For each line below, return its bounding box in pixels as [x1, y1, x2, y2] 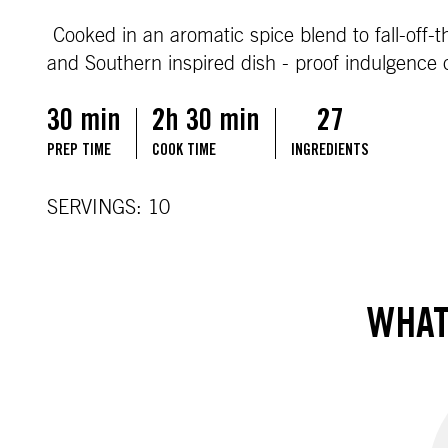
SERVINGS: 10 [47, 198, 170, 219]
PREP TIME [47, 143, 111, 160]
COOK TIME [152, 143, 216, 160]
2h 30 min [152, 108, 260, 139]
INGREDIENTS [291, 143, 369, 160]
